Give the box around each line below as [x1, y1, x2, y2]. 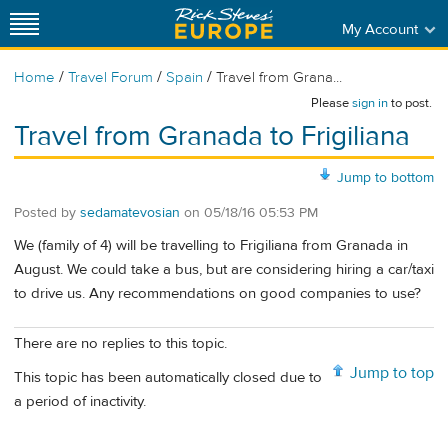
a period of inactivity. [14, 391, 146, 411]
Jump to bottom [337, 168, 434, 187]
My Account [341, 19, 418, 39]
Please [311, 95, 352, 111]
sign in [352, 95, 388, 111]
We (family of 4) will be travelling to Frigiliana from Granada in [14, 236, 408, 256]
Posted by [14, 203, 80, 222]
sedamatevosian [80, 203, 180, 222]
